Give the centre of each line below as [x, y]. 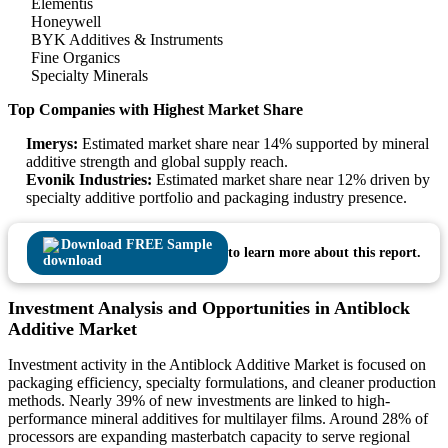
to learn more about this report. [324, 253]
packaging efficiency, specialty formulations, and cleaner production [222, 383]
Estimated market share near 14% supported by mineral [253, 144]
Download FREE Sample [136, 245]
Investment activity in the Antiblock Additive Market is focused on [217, 365]
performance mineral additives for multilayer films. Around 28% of [218, 419]
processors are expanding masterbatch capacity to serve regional [209, 437]
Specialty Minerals [89, 76]
